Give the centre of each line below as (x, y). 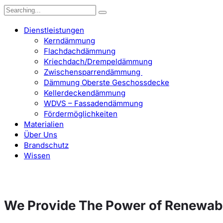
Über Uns (41, 135)
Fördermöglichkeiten (81, 114)
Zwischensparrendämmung (93, 72)
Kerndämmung (69, 41)
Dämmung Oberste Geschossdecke (107, 82)
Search (19, 9)
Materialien (44, 124)
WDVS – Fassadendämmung (93, 103)
